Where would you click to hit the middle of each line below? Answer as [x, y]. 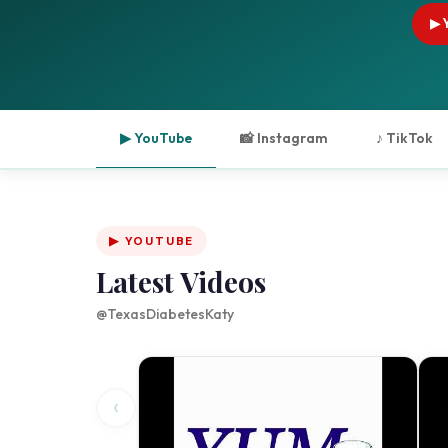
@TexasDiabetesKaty [165, 314]
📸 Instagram [284, 138]
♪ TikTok [404, 138]
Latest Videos [181, 281]
